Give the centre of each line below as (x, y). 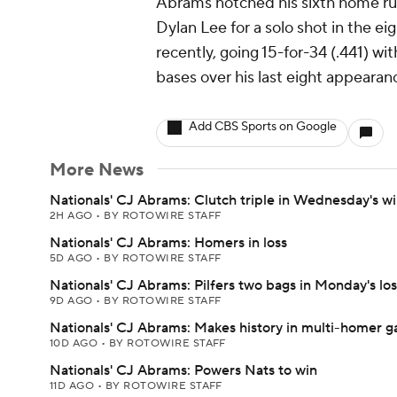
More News (97, 170)
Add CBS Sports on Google (263, 127)
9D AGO (73, 301)
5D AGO (73, 258)
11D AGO (74, 386)
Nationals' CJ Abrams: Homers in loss (168, 243)
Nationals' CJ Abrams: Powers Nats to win (183, 370)
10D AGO (75, 343)
